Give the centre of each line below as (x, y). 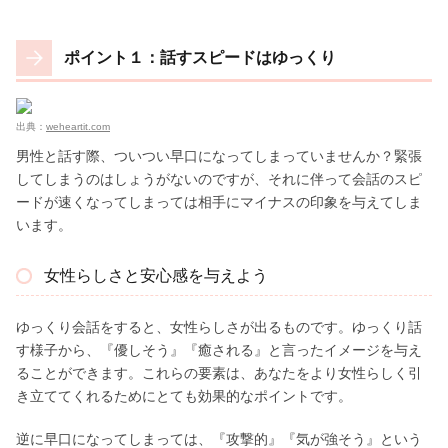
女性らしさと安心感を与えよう (156, 275)
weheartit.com (78, 126)
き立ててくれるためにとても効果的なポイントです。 (184, 395)
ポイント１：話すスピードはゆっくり (200, 57)
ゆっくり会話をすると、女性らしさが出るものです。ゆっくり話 (219, 326)
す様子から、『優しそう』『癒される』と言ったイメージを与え (219, 349)
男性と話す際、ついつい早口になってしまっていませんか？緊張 (219, 155)
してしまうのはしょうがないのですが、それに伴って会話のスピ (219, 178)
